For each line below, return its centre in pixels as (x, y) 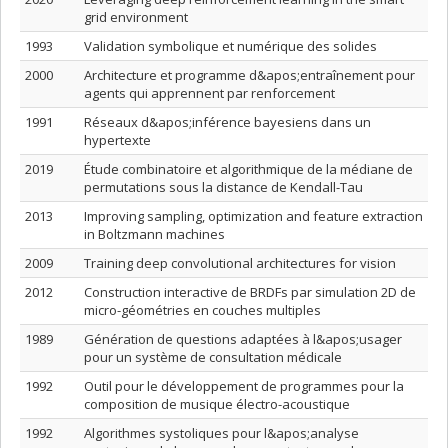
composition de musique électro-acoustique (217, 404)
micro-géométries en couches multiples (202, 310)
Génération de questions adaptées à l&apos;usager (243, 339)
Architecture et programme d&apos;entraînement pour (249, 75)
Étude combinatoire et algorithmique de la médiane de (248, 169)
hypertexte (117, 140)
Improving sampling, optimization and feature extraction (253, 216)
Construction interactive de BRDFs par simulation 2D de (250, 292)
